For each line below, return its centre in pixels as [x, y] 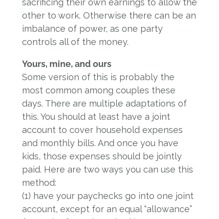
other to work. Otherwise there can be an [109, 15]
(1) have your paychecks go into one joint [108, 196]
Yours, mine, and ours [66, 64]
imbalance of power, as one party [92, 29]
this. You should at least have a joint [96, 117]
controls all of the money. [75, 42]
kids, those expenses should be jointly [102, 156]
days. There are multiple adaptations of [104, 103]
